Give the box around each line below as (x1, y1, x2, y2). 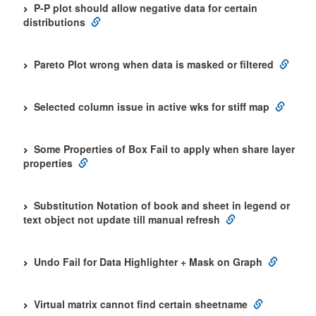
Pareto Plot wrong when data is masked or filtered (34, 57, 274, 71)
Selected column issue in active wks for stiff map (34, 99, 269, 114)
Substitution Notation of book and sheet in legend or (34, 198, 290, 212)
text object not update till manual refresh (23, 212, 220, 226)
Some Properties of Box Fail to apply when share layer (34, 142, 295, 156)
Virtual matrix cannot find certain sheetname (34, 297, 248, 311)
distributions (23, 15, 85, 29)
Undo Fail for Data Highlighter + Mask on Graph (34, 255, 262, 269)
